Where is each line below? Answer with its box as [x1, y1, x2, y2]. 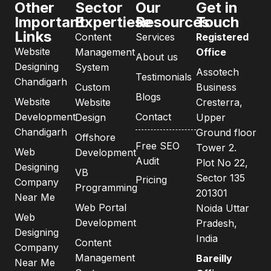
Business [196, 80, 237, 93]
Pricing [135, 173, 167, 186]
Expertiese [75, 13, 151, 31]
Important [15, 13, 85, 31]
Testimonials [135, 70, 192, 83]
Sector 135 [196, 171, 245, 184]
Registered [196, 30, 249, 43]
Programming [75, 181, 137, 194]
